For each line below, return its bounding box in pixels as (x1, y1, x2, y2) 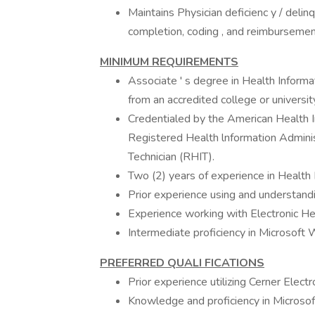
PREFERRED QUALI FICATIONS (100, 255, 264, 271)
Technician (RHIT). (128, 149, 214, 165)
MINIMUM (100, 54, 152, 70)
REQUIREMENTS (152, 54, 238, 70)
